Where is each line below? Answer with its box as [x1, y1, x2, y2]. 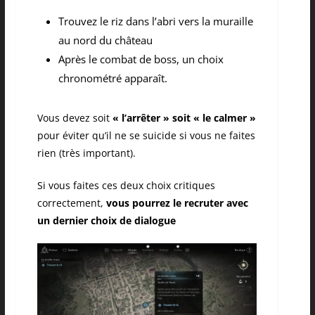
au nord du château [58, 33, 153, 48]
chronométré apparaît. [58, 71, 167, 86]
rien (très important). [37, 146, 136, 160]
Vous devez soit [37, 111, 112, 125]
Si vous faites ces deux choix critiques [37, 179, 215, 193]
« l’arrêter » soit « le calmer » [112, 111, 256, 125]
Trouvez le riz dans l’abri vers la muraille [58, 14, 253, 29]
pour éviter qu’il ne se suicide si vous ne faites [37, 129, 255, 143]
